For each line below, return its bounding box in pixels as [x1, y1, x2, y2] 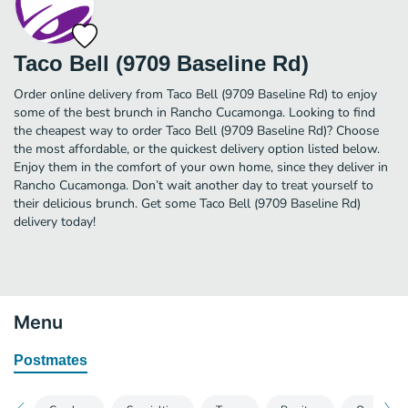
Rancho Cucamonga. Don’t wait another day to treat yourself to [14, 176, 373, 194]
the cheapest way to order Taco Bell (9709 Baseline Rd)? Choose [14, 121, 379, 139]
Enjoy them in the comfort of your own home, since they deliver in [14, 158, 388, 176]
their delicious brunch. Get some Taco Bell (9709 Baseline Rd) [14, 194, 361, 212]
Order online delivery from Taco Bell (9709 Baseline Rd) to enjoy [14, 85, 377, 103]
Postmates [14, 352, 87, 368]
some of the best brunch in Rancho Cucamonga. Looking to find [14, 103, 375, 121]
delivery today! [14, 212, 96, 230]
